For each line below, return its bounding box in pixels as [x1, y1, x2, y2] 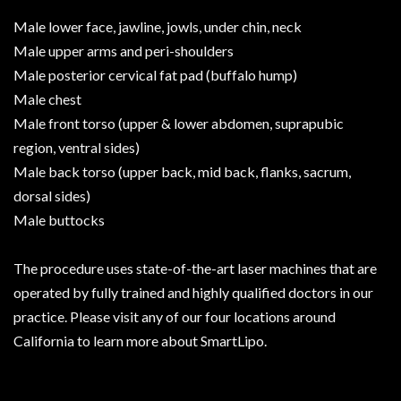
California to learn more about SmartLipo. [13, 332, 267, 350]
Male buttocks [13, 211, 105, 229]
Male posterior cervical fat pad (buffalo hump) [13, 66, 297, 84]
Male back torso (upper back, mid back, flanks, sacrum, [13, 163, 351, 181]
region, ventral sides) [13, 139, 140, 157]
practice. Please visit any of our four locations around [13, 308, 336, 326]
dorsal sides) [13, 187, 90, 205]
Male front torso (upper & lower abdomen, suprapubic [13, 115, 344, 132]
